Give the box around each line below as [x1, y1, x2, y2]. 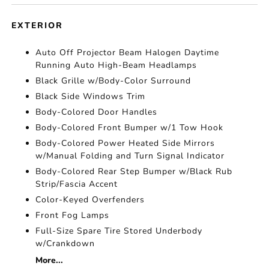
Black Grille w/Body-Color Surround [35, 75, 192, 86]
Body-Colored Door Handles [35, 106, 158, 118]
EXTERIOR [11, 20, 64, 31]
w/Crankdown [35, 238, 95, 249]
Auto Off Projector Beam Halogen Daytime [35, 47, 220, 58]
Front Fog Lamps [35, 210, 110, 221]
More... [35, 255, 64, 266]
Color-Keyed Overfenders [35, 194, 145, 205]
